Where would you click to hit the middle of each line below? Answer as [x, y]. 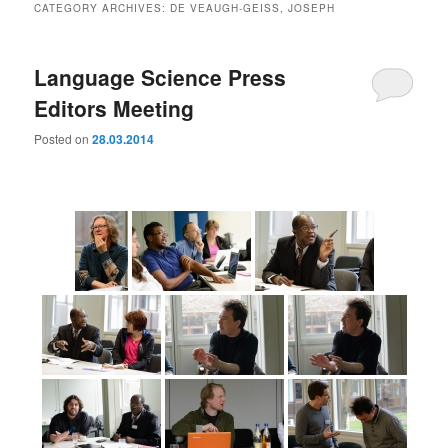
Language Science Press [160, 76]
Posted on [63, 139]
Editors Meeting [114, 107]
